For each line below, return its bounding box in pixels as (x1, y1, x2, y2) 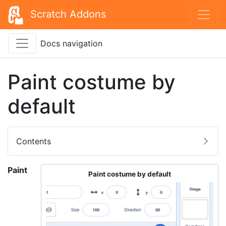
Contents (16, 136, 51, 146)
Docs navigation (40, 38, 102, 48)
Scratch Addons (30, 8, 106, 20)
